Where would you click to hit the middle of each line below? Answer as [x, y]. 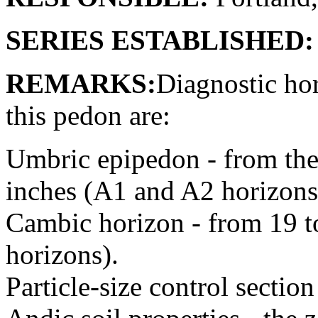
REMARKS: [81, 83]
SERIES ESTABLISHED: [160, 40]
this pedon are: [88, 115]
